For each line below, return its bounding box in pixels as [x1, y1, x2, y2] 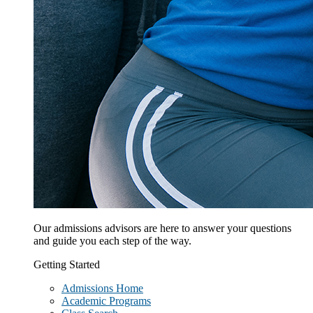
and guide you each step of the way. [34, 235, 191, 247]
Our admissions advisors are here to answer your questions [34, 222, 291, 234]
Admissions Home [61, 282, 143, 294]
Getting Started [34, 259, 100, 270]
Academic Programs [61, 295, 151, 307]
